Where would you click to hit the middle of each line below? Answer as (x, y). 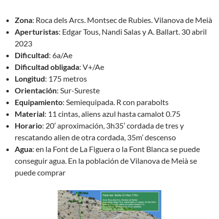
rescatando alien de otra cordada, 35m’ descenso (95, 137)
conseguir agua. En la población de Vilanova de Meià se (106, 161)
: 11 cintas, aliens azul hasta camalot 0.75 (112, 114)
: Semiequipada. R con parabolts (116, 102)
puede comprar (40, 172)
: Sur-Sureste (78, 90)
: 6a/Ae (61, 55)
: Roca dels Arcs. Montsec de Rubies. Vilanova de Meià (122, 20)
